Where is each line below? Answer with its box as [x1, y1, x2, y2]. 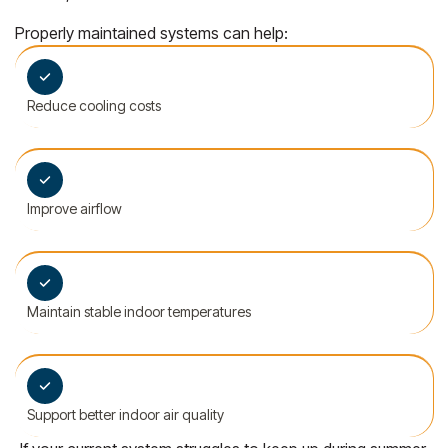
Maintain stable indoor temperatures [27, 302, 251, 320]
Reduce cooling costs [27, 96, 161, 114]
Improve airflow [27, 199, 122, 217]
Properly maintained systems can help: [15, 22, 288, 43]
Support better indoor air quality [27, 405, 224, 423]
